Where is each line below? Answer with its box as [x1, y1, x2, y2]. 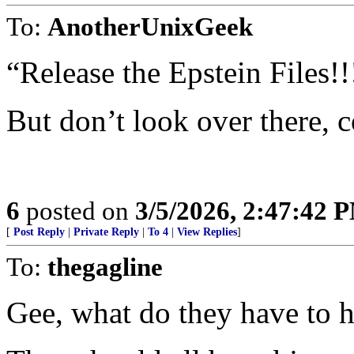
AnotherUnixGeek [47, 12, 253, 41]
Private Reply [73, 226, 139, 238]
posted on [20, 196, 135, 225]
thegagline [47, 252, 163, 281]
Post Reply [13, 226, 65, 238]
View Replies [177, 226, 237, 238]
